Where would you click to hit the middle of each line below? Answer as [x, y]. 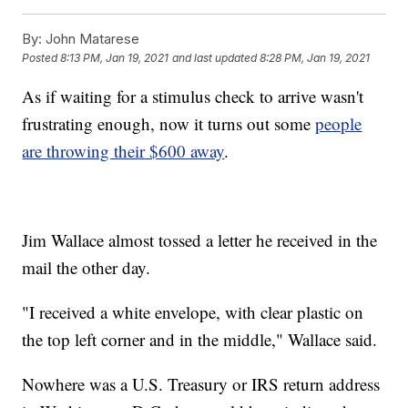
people [339, 123]
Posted [41, 58]
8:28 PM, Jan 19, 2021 [315, 58]
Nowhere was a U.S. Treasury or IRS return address [201, 383]
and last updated [215, 58]
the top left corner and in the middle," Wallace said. [200, 339]
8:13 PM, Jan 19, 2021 [115, 58]
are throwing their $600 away [123, 150]
